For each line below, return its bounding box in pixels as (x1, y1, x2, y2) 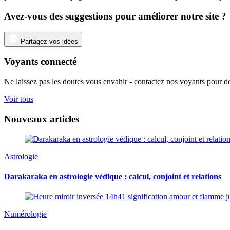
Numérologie (4, 209, 47, 219)
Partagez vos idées (21, 37, 78, 45)
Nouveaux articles (4, 113, 79, 124)
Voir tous (4, 94, 33, 104)
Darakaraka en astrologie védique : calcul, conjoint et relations (4, 171, 221, 181)
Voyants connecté (4, 56, 76, 67)
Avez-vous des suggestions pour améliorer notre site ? (4, 11, 226, 22)
